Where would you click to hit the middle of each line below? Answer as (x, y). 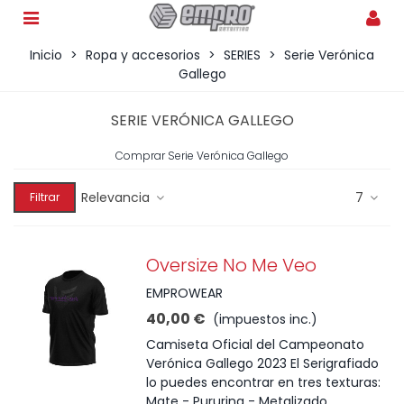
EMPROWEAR (185, 293)
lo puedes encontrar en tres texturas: (264, 382)
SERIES (242, 55)
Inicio (46, 55)
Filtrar (45, 197)
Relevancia (117, 197)
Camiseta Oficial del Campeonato (256, 344)
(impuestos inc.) (266, 319)
